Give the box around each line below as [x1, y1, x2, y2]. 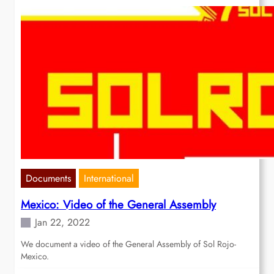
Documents [26, 171, 71, 186]
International [84, 171, 134, 186]
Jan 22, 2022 [35, 215, 90, 230]
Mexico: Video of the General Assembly [21, 196, 216, 213]
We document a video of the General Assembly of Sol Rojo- [21, 238, 236, 251]
